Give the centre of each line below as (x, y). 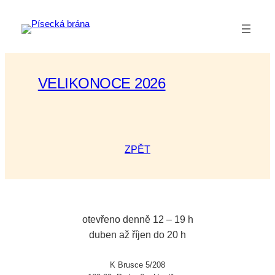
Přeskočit (23, 11)
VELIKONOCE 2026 (102, 83)
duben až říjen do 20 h (137, 235)
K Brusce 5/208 (137, 265)
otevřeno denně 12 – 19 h (137, 220)
